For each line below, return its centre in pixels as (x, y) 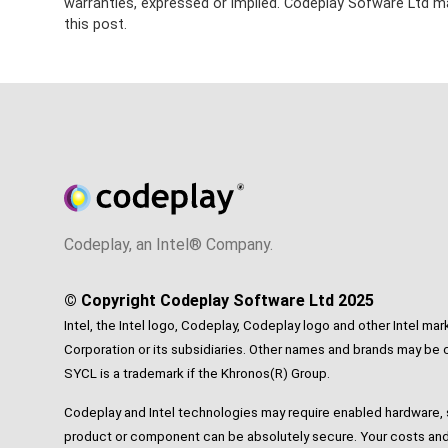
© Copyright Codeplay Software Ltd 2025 (219, 300)
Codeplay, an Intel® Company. (168, 244)
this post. (95, 25)
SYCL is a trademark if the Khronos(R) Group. (197, 373)
